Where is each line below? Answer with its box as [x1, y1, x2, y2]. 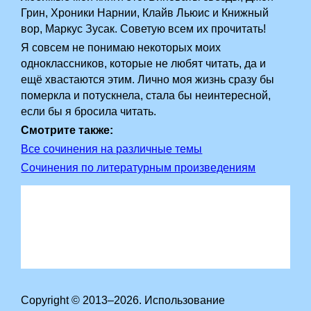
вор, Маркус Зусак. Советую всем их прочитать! [21, 23, 267, 35]
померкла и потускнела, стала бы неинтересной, [21, 90, 271, 101]
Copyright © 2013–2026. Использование [21, 294, 226, 306]
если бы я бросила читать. [21, 106, 157, 117]
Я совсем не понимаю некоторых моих [21, 42, 221, 53]
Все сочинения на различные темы [21, 143, 203, 155]
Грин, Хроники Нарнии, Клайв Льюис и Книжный [21, 7, 269, 19]
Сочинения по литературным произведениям [21, 162, 256, 174]
